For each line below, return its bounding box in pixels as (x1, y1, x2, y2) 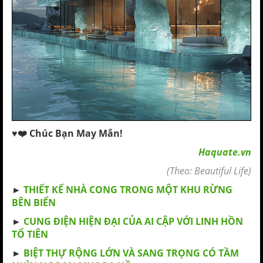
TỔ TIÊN (12, 228, 48, 241)
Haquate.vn (198, 146, 251, 159)
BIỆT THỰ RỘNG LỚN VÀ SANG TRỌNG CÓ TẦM (23, 247, 239, 259)
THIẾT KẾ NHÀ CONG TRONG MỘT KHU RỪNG (23, 183, 232, 196)
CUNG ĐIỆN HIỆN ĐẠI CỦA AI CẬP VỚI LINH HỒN (23, 215, 243, 228)
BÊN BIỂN (12, 196, 56, 209)
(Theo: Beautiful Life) (167, 164, 251, 177)
